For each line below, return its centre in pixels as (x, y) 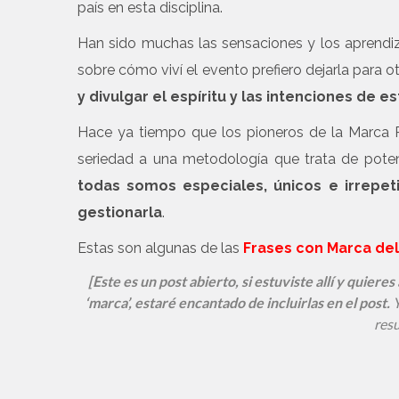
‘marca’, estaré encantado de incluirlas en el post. (238, 302)
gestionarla (120, 212)
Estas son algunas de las (159, 248)
